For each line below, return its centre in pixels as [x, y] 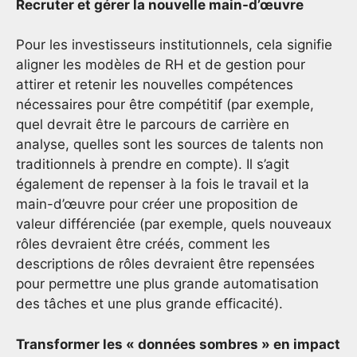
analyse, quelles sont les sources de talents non [170, 145]
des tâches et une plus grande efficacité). [151, 304]
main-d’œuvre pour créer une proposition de [157, 204]
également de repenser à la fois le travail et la [163, 184]
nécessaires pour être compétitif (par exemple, [165, 105]
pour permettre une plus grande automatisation [167, 284]
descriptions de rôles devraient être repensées [165, 264]
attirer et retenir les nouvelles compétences [155, 85]
